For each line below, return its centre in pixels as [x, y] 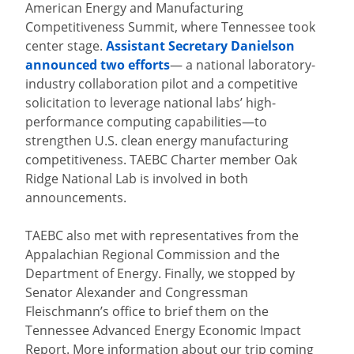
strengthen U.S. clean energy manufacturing [157, 141]
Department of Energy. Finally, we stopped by [160, 273]
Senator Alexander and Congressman [137, 292]
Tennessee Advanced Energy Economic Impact [163, 330]
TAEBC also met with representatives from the [162, 235]
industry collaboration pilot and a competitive [162, 84]
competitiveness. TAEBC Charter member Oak [161, 160]
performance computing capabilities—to [146, 122]
